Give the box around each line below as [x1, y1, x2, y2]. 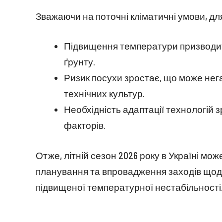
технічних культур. [64, 88, 145, 100]
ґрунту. [64, 56, 95, 68]
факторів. [64, 119, 106, 131]
